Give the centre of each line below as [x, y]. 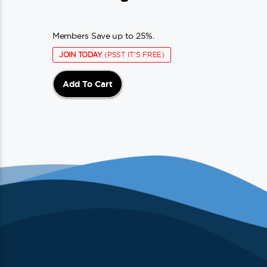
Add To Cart [88, 84]
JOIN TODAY [81, 54]
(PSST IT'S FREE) [133, 54]
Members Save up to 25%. [103, 35]
